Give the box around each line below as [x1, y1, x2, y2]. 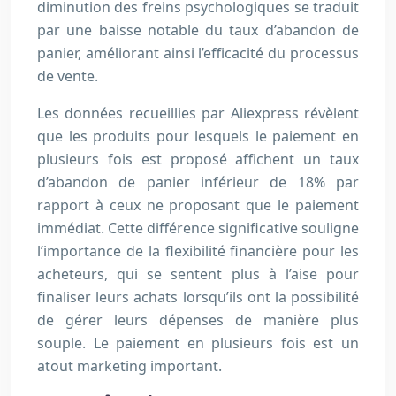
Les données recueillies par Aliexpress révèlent [37, 103, 359, 124]
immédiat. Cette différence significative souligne [37, 218, 359, 239]
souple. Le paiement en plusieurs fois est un [37, 333, 359, 354]
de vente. [37, 66, 98, 87]
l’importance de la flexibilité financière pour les [37, 241, 359, 262]
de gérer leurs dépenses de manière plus [37, 310, 359, 331]
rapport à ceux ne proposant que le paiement [37, 195, 359, 216]
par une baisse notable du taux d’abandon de [37, 20, 359, 41]
